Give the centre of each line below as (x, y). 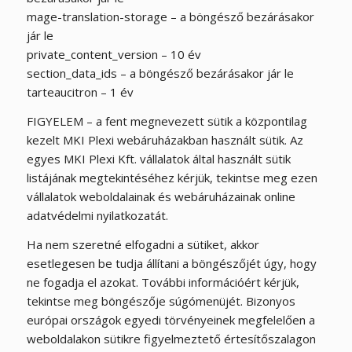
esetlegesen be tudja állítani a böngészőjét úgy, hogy (171, 263)
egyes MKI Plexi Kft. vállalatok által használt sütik (158, 158)
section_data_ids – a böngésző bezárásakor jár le (160, 73)
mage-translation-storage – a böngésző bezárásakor (170, 16)
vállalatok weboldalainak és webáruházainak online (161, 196)
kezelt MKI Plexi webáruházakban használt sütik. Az (165, 139)
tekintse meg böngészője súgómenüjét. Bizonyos (161, 301)
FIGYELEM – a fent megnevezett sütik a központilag (167, 121)
